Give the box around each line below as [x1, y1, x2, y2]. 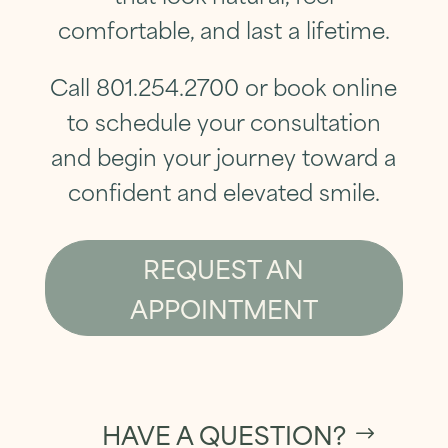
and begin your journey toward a [51, 137, 397, 173]
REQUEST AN [143, 248, 305, 288]
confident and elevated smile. [67, 172, 380, 208]
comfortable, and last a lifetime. [57, 11, 390, 47]
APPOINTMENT [129, 288, 318, 328]
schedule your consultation [94, 102, 381, 138]
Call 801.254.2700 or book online [50, 67, 398, 103]
